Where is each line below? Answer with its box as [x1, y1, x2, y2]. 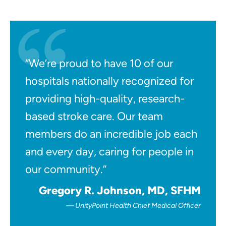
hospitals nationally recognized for [25, 74, 194, 88]
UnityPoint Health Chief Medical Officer [75, 201, 201, 210]
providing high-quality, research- [25, 92, 185, 106]
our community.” [25, 162, 106, 177]
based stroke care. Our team [25, 109, 163, 124]
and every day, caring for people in [25, 145, 194, 159]
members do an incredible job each [25, 127, 197, 141]
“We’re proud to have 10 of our [25, 56, 173, 71]
